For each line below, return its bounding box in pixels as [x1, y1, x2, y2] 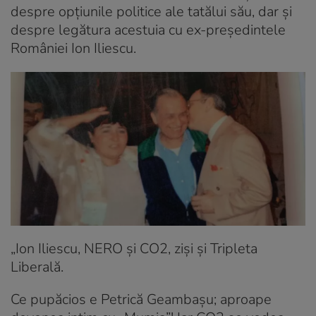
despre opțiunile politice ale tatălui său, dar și [11, 1, 292, 21]
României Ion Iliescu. [11, 38, 136, 58]
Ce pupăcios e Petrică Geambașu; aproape [11, 289, 272, 309]
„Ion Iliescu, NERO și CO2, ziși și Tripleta [11, 238, 257, 258]
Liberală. [11, 257, 63, 276]
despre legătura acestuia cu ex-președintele [11, 20, 286, 39]
